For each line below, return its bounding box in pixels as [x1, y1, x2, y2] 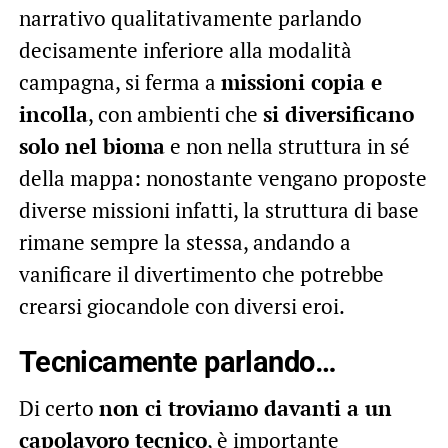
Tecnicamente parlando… [18, 345, 335, 380]
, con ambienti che [87, 100, 263, 129]
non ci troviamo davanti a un [98, 394, 392, 423]
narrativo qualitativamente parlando [18, 4, 362, 33]
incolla [18, 100, 88, 129]
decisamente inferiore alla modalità [18, 36, 352, 65]
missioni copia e [220, 68, 382, 97]
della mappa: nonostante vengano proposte [18, 164, 427, 193]
